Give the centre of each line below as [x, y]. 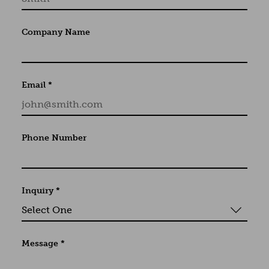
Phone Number [54, 138]
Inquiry [38, 190]
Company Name [56, 32]
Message [40, 243]
